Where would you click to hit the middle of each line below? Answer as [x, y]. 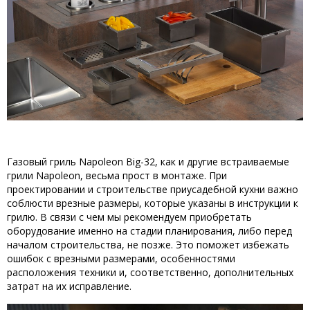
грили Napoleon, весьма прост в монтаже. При [117, 175]
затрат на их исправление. [71, 286]
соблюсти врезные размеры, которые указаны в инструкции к [153, 203]
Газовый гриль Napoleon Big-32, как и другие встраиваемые [148, 161]
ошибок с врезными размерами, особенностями [121, 258]
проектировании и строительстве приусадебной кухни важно [153, 189]
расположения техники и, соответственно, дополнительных [150, 272]
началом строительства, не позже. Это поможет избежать [148, 244]
